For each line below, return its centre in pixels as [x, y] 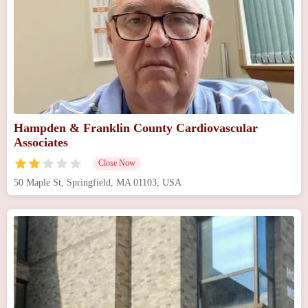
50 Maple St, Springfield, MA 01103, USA [98, 182]
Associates [41, 142]
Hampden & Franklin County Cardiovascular [136, 128]
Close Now [117, 163]
